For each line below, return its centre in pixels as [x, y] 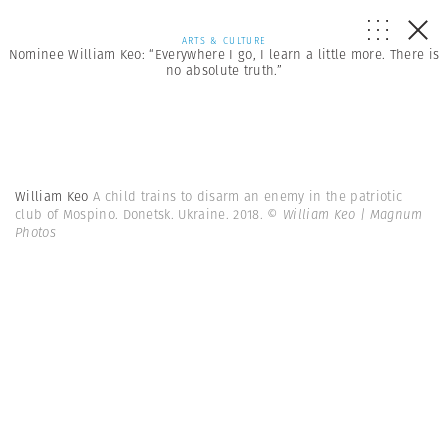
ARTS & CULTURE [224, 40]
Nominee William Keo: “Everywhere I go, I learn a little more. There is [224, 54]
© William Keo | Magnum [345, 214]
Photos [35, 232]
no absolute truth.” [224, 70]
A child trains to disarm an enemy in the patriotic [247, 196]
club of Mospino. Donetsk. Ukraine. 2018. [141, 214]
